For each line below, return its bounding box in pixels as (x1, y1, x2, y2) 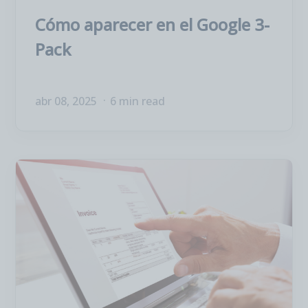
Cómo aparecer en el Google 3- (35, 13, 269, 36)
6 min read (110, 93, 165, 109)
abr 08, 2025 (35, 93, 100, 109)
